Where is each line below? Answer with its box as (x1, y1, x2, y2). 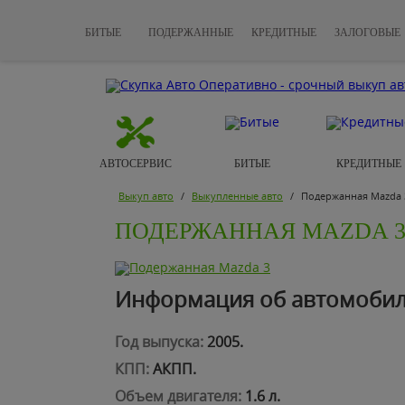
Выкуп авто (118, 189, 174, 202)
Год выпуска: (115, 332, 203, 352)
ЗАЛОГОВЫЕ (334, 26, 400, 39)
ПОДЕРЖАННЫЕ (148, 26, 233, 39)
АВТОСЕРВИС (99, 157, 172, 170)
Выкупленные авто (192, 189, 283, 202)
